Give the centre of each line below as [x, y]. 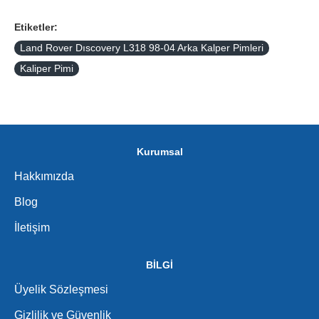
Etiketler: [36, 27]
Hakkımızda [44, 176]
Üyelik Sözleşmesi [61, 289]
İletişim [32, 228]
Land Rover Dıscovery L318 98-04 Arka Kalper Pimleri [142, 47]
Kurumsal [159, 152]
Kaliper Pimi [47, 68]
